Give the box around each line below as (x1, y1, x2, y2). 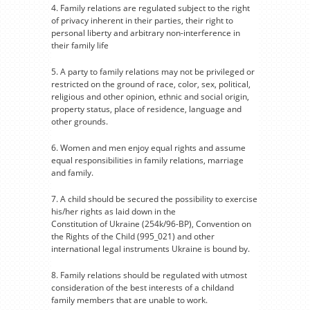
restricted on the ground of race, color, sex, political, (51, 78, 250, 90)
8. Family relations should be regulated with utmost (51, 269, 247, 281)
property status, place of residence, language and (51, 103, 241, 115)
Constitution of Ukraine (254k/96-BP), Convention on (51, 218, 251, 230)
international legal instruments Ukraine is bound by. (51, 243, 250, 255)
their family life (51, 39, 109, 51)
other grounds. (51, 116, 108, 127)
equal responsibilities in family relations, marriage (51, 154, 244, 166)
